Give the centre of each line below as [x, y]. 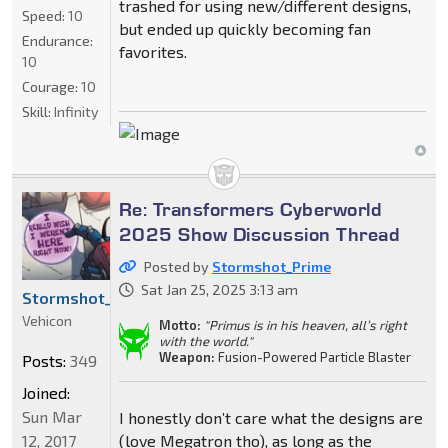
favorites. [152, 52]
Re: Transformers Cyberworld [250, 209]
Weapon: [186, 357]
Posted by [177, 267]
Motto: [179, 325]
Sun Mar [52, 417]
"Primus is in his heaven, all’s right [305, 325]
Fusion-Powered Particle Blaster [312, 357]
